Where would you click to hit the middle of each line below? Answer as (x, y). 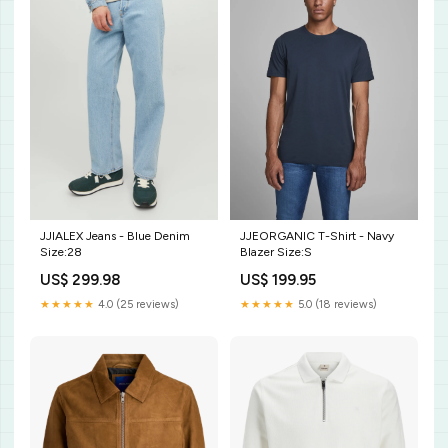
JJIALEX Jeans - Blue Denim (115, 235)
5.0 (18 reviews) (336, 304)
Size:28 (61, 251)
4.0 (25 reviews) (137, 304)
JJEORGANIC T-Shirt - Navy (317, 235)
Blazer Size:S (276, 251)
